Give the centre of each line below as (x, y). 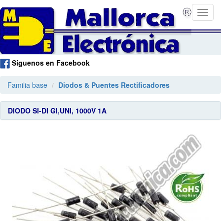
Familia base (27, 85)
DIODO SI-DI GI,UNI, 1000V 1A (57, 111)
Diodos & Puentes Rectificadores (114, 85)
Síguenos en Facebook (51, 63)
